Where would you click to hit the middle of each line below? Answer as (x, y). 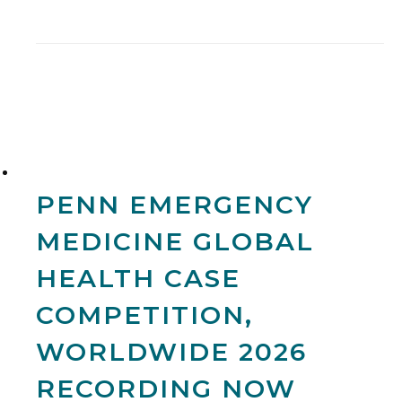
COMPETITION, (144, 315)
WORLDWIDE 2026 (171, 352)
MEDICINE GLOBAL (175, 242)
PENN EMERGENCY (175, 205)
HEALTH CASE (138, 279)
